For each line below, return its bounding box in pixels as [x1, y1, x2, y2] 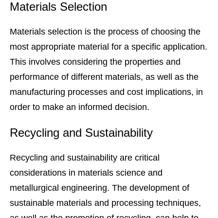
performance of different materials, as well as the [10, 72, 199, 82]
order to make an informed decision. [10, 102, 149, 112]
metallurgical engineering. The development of [10, 183, 189, 193]
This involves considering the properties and [10, 57, 181, 67]
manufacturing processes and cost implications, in [10, 87, 203, 97]
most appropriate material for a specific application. [10, 42, 207, 52]
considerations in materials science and [10, 168, 163, 178]
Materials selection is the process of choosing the [10, 27, 200, 37]
